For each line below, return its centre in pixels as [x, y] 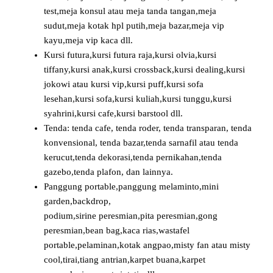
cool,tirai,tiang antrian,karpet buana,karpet [125, 260]
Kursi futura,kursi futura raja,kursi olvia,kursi [130, 55]
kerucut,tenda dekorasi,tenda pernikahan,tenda [133, 158]
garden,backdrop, [77, 201]
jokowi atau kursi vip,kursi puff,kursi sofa [124, 84]
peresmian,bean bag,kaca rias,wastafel [117, 231]
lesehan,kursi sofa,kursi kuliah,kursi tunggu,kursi [138, 99]
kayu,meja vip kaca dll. [88, 41]
